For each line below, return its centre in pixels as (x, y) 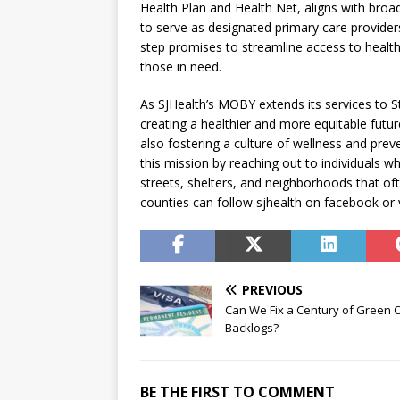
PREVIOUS (272, 290)
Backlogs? (252, 328)
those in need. (181, 67)
